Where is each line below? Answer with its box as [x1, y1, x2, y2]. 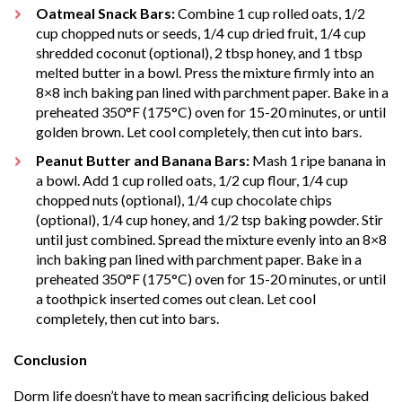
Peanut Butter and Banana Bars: [36, 152, 249, 169]
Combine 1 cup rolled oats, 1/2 [175, 4, 365, 22]
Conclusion [13, 351, 87, 368]
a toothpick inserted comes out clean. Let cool [36, 290, 316, 307]
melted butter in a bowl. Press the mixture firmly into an [36, 64, 374, 81]
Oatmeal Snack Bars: [36, 4, 175, 22]
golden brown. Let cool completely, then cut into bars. [36, 123, 362, 140]
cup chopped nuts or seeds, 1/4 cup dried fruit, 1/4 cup [36, 24, 366, 41]
